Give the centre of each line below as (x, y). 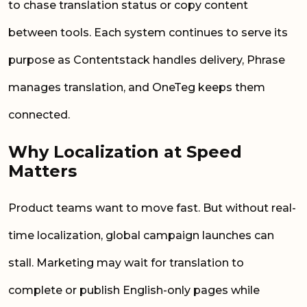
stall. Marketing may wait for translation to (126, 262)
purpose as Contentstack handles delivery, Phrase (147, 60)
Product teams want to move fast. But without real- (152, 208)
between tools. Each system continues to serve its (148, 33)
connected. (40, 115)
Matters (45, 171)
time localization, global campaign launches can (141, 235)
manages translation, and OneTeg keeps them (137, 88)
